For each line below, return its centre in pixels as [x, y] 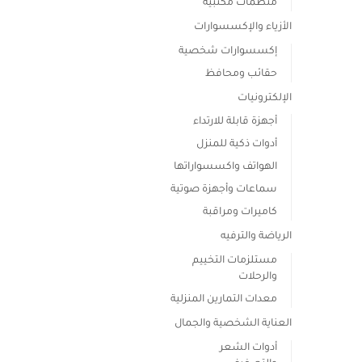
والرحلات [258, 278]
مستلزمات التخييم [235, 261]
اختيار [90, 94]
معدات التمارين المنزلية [224, 300]
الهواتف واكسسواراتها [226, 168]
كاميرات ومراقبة [240, 213]
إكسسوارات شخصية [228, 51]
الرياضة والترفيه [256, 237]
